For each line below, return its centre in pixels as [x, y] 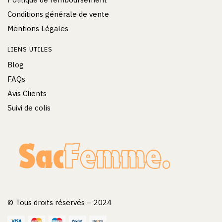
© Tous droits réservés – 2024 [59, 203]
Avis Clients [27, 94]
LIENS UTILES [30, 50]
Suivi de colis [29, 108]
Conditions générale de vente [58, 14]
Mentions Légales [38, 29]
